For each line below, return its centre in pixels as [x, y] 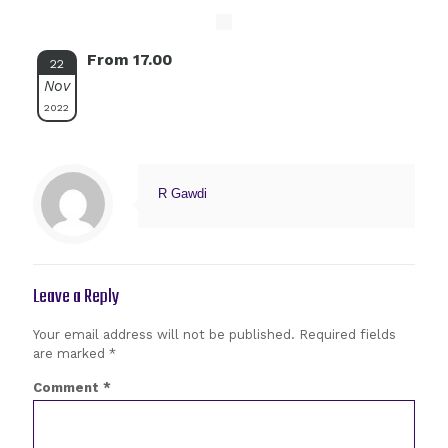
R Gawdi [182, 193]
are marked [71, 353]
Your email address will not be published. [164, 334]
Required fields [347, 334]
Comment [68, 387]
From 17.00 [129, 59]
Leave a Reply [76, 297]
